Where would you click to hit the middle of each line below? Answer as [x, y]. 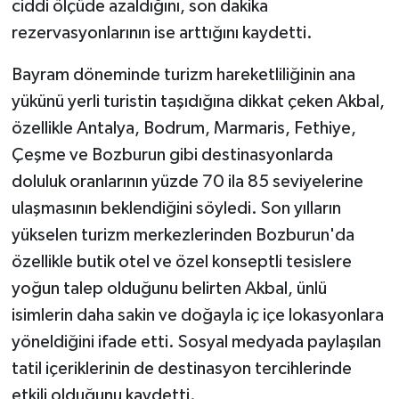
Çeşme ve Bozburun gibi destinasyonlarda [172, 155]
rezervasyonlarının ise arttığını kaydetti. [162, 33]
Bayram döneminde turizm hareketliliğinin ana [183, 74]
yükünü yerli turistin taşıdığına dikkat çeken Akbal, [198, 101]
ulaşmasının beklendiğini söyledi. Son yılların [176, 208]
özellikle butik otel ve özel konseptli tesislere [181, 261]
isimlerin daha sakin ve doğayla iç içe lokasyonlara [197, 315]
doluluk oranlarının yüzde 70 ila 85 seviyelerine [187, 181]
